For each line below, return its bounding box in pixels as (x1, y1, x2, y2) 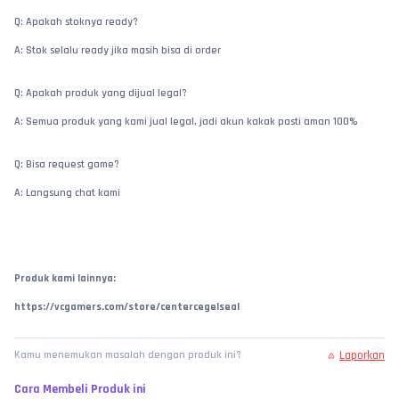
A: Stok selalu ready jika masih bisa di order (14, 44, 221, 58)
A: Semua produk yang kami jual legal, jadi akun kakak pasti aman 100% (14, 115, 358, 129)
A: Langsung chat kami (14, 186, 120, 200)
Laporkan (339, 347, 385, 364)
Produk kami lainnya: (14, 272, 116, 286)
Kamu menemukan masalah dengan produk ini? (14, 348, 241, 362)
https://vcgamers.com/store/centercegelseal (14, 300, 240, 314)
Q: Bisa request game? (14, 158, 119, 172)
